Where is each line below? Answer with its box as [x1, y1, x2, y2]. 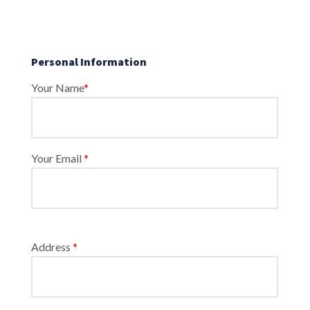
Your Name [31, 81, 84, 94]
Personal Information [31, 55, 147, 69]
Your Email [31, 152, 84, 165]
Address [31, 240, 73, 253]
